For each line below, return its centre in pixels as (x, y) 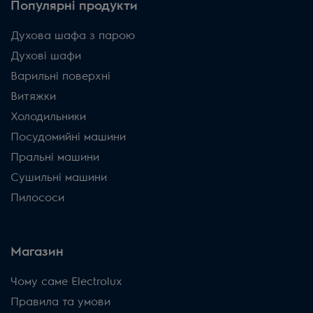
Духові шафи (46, 56)
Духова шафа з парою (73, 36)
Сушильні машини (59, 178)
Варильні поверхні (60, 77)
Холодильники (48, 117)
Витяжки (33, 97)
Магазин (37, 252)
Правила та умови (60, 302)
